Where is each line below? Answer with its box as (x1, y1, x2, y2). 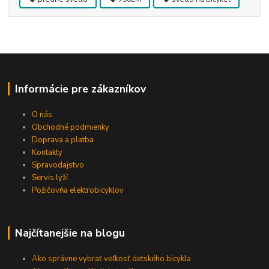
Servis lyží (32, 172, 68, 183)
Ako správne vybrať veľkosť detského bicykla (32, 253, 192, 264)
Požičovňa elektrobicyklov (32, 184, 124, 196)
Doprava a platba (32, 134, 94, 145)
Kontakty (32, 147, 63, 158)
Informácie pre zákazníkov (14, 82, 146, 97)
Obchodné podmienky (32, 121, 110, 133)
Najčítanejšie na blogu (14, 225, 125, 240)
